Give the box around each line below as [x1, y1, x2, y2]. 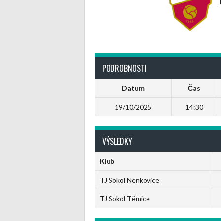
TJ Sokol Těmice [99, 194, 150, 203]
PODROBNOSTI [102, 62, 147, 74]
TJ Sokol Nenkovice [99, 176, 159, 184]
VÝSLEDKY [102, 135, 132, 147]
